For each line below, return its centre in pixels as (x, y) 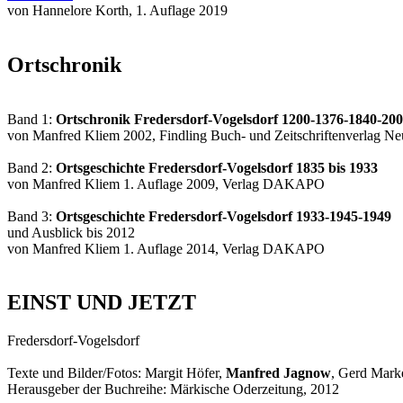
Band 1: (31, 119)
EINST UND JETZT (102, 303)
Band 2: (31, 167)
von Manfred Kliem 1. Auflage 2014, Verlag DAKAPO (166, 248)
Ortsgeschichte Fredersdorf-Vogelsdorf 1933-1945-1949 (224, 216)
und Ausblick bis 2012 (71, 232)
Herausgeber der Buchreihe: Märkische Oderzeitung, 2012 (173, 390)
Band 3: (31, 216)
